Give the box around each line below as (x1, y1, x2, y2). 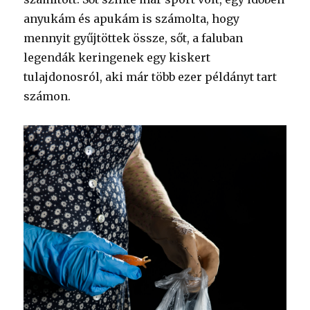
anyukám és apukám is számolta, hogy (24, 11, 240, 26)
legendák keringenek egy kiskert (24, 50, 211, 64)
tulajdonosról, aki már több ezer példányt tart (24, 69, 277, 84)
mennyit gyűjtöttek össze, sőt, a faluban (24, 30, 244, 45)
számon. (24, 89, 71, 103)
